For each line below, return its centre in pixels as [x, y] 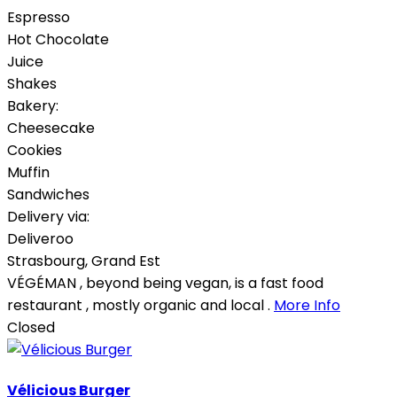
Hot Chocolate [58, 39]
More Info [307, 305]
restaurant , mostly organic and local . [140, 305]
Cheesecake [51, 128]
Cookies [35, 150]
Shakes [32, 83]
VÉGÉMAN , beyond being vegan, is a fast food [165, 283]
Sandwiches [48, 194]
